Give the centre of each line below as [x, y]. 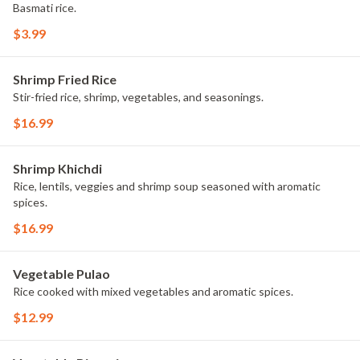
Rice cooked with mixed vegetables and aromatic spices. [153, 291]
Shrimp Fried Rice [65, 79]
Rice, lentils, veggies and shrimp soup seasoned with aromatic [167, 186]
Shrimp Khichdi [57, 168]
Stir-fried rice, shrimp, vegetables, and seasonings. [138, 97]
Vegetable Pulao [61, 274]
